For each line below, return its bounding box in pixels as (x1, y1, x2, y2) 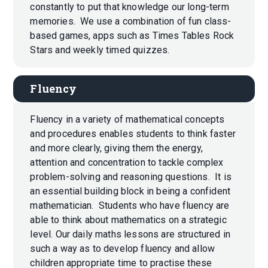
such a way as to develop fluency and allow (30, 242, 215, 254)
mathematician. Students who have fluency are (30, 199, 230, 211)
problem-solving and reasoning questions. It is (30, 170, 232, 182)
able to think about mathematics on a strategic (30, 214, 227, 226)
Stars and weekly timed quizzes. (30, 44, 172, 56)
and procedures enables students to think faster (30, 127, 236, 139)
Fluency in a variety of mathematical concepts (30, 113, 225, 125)
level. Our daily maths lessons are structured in (30, 228, 231, 240)
